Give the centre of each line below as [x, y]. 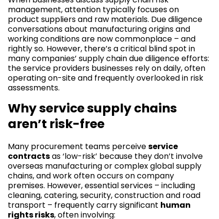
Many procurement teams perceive [78, 146]
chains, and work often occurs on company [91, 176]
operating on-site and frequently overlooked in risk [106, 78]
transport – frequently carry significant [84, 205]
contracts [29, 156]
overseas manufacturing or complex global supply [105, 166]
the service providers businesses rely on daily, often [107, 68]
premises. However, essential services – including [101, 186]
